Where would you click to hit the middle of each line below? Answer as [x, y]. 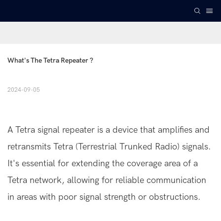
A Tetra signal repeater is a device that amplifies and [109, 130]
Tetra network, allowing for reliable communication [107, 181]
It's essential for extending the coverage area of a [103, 164]
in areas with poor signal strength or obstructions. [104, 197]
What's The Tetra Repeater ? [50, 61]
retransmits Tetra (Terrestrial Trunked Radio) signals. [109, 147]
